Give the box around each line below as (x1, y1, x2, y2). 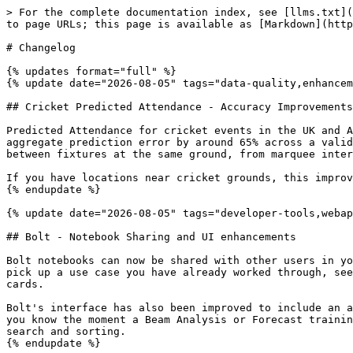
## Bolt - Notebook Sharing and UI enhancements (6, 231, 296, 243)
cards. (6, 278, 44, 290)
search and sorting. (6, 325, 126, 337)
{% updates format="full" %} (6, 65, 176, 77)
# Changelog (6, 42, 76, 54)
